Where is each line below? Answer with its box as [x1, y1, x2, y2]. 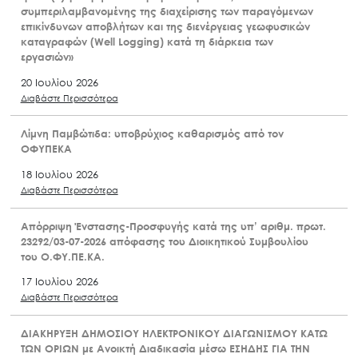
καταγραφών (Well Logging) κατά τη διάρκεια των [20, 34, 273, 48]
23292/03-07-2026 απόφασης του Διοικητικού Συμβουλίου [20, 234, 308, 248]
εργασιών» [20, 50, 74, 63]
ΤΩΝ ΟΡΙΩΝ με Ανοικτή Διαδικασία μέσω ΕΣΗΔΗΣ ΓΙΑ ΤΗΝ [20, 342, 310, 355]
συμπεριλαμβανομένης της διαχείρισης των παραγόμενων [20, 4, 313, 18]
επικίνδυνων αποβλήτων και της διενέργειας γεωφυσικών [20, 19, 310, 33]
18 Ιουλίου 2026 [20, 168, 98, 181]
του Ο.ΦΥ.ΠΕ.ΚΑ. [20, 249, 105, 263]
